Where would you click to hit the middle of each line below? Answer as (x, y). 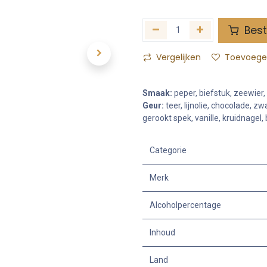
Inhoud (162, 232)
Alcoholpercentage (185, 205)
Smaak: (157, 93)
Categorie (168, 150)
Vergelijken (178, 57)
